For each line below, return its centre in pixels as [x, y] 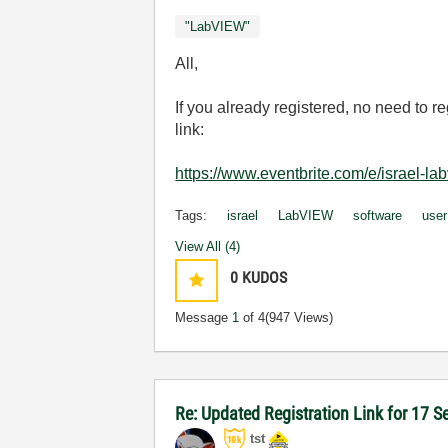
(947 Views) [299, 317]
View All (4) [208, 246]
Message [204, 317]
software [378, 215]
